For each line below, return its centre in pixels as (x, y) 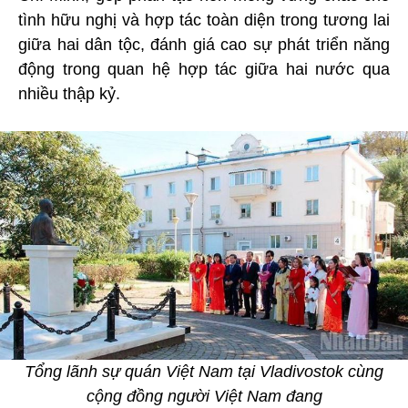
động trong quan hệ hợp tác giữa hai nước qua (204, 69)
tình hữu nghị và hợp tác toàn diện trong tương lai (204, 20)
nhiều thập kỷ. (69, 93)
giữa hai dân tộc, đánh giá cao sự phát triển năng (204, 44)
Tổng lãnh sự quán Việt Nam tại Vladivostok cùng (204, 372)
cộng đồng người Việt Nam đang (204, 397)
